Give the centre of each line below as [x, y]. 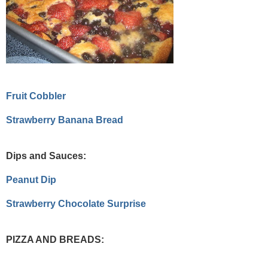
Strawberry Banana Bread [65, 120]
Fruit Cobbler [36, 96]
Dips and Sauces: [46, 156]
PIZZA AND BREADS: [55, 240]
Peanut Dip [31, 180]
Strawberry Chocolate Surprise [76, 204]
